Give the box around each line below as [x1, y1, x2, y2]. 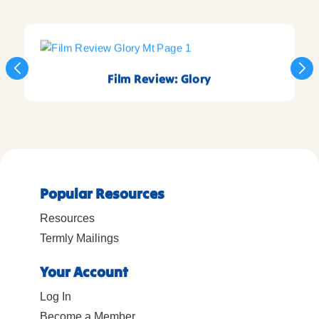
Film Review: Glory [108, 71, 211, 88]
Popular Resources [40, 184, 164, 203]
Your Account [40, 263, 128, 281]
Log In [40, 291, 71, 303]
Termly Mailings [40, 232, 119, 245]
